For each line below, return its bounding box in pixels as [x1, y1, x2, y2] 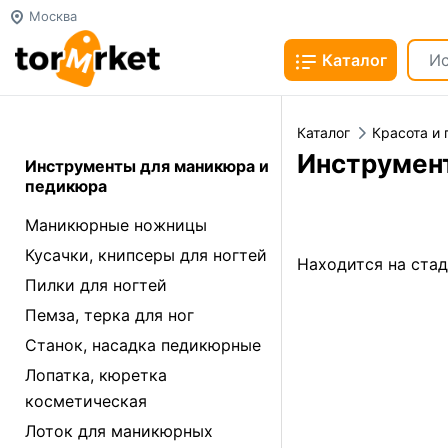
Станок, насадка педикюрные [25, 335, 261, 355]
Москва [25, 8, 77, 24]
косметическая [25, 391, 147, 411]
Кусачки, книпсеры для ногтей [25, 245, 267, 265]
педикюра [25, 176, 107, 196]
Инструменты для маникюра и [25, 156, 269, 176]
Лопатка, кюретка [25, 365, 167, 385]
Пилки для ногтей [25, 275, 167, 295]
